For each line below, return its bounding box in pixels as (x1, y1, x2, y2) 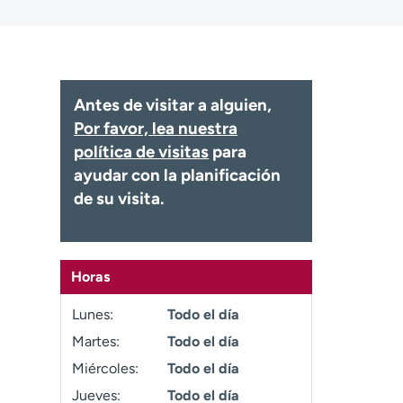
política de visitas (74, 141, 210, 162)
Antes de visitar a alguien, (74, 94, 273, 115)
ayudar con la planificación (74, 165, 282, 185)
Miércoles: (72, 360, 139, 377)
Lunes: (72, 306, 114, 323)
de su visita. (74, 188, 166, 209)
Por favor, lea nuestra (74, 118, 238, 139)
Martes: (72, 333, 121, 350)
